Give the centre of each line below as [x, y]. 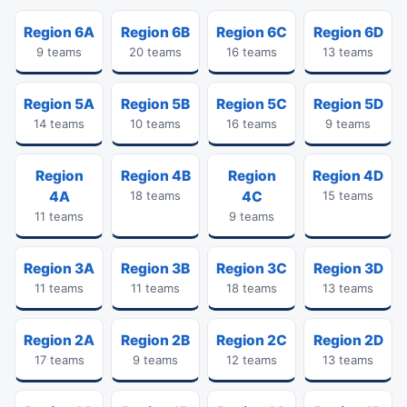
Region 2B [155, 340]
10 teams [155, 124]
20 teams [155, 52]
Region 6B [155, 32]
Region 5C [252, 104]
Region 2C [252, 340]
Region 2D [348, 340]
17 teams [59, 360]
